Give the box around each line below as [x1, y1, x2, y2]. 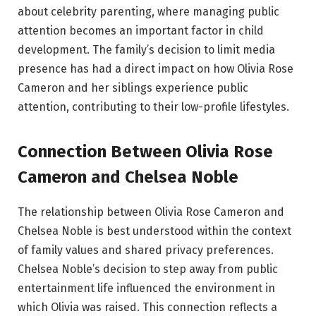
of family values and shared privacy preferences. [18, 243, 274, 257]
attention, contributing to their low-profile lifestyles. [18, 99, 289, 114]
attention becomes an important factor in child [18, 23, 264, 37]
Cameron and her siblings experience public [18, 80, 248, 95]
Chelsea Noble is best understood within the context [18, 224, 291, 238]
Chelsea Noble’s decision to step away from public [18, 262, 278, 276]
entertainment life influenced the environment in [18, 281, 275, 296]
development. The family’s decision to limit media [18, 42, 275, 56]
